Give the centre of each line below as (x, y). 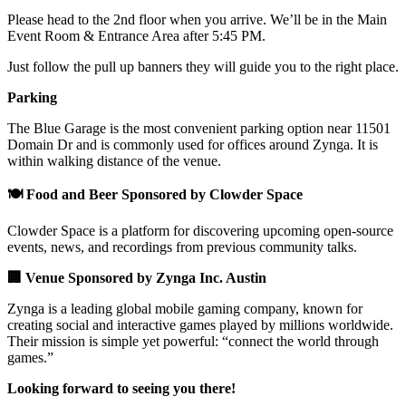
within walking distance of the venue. (114, 161)
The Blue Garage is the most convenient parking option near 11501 (199, 129)
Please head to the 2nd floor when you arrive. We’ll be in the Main (197, 20)
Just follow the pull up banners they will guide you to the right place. (203, 67)
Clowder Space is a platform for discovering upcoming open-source (200, 231)
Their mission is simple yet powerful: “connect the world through (193, 342)
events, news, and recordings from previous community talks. (182, 247)
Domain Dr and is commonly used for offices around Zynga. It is (193, 145)
